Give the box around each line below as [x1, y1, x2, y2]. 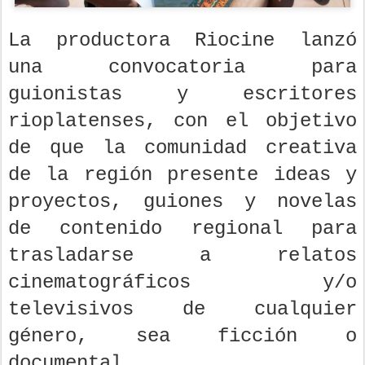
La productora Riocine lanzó [8, 29, 357, 52]
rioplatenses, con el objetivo [8, 110, 357, 133]
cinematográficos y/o [8, 271, 357, 294]
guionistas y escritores [8, 83, 357, 106]
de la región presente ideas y [8, 164, 357, 187]
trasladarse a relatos [8, 244, 357, 267]
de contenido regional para [8, 218, 357, 240]
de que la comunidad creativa [8, 137, 357, 160]
